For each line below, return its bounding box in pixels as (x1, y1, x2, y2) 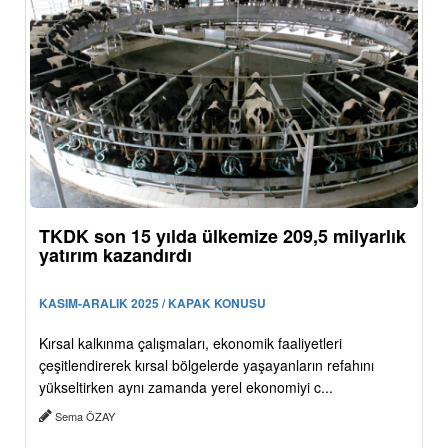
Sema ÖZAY (52, 407, 118, 424)
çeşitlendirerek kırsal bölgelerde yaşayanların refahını (39, 354, 374, 375)
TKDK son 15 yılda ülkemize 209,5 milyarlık (39, 222, 406, 249)
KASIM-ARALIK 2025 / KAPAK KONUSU (39, 293, 266, 312)
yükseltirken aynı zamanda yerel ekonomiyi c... (39, 376, 333, 397)
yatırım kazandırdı (39, 241, 192, 268)
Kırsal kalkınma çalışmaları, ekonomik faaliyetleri (39, 332, 342, 353)
